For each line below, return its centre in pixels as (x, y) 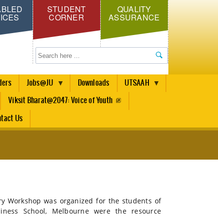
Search (46, 51)
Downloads (93, 83)
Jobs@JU (40, 83)
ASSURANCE (134, 17)
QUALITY (134, 9)
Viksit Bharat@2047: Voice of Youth (61, 101)
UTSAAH (137, 83)
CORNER (66, 17)
